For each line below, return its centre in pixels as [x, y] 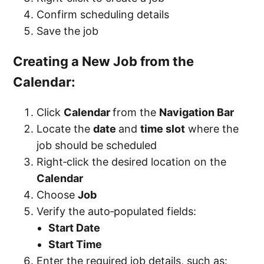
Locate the [65, 129]
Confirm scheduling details [103, 15]
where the [212, 129]
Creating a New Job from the [104, 62]
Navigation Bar [197, 113]
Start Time [75, 245]
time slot [163, 129]
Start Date [75, 228]
